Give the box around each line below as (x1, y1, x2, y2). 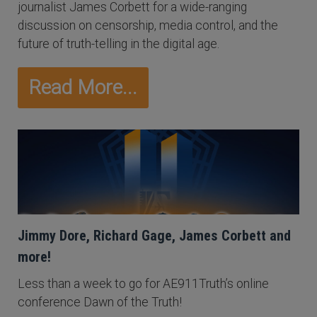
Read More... (29, 76, 137, 99)
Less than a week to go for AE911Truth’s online (18, 277, 269, 291)
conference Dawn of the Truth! (18, 295, 182, 309)
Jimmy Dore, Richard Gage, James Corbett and (18, 227, 291, 244)
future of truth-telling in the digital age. (18, 37, 219, 51)
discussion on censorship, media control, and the (18, 18, 278, 33)
